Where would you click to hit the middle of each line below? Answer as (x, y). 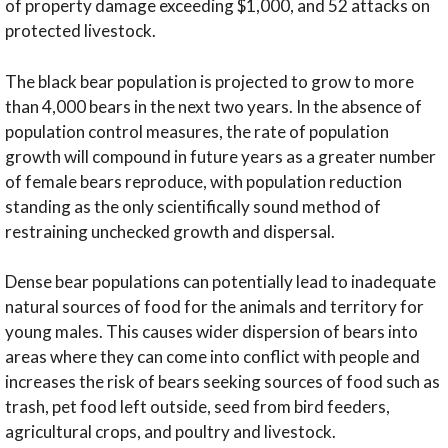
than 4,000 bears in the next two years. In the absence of (213, 106)
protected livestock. (83, 30)
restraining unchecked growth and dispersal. (173, 231)
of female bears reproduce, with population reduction (203, 181)
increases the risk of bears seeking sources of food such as (222, 382)
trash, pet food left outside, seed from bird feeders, (197, 407)
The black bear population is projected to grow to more (209, 81)
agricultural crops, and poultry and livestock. (172, 432)
